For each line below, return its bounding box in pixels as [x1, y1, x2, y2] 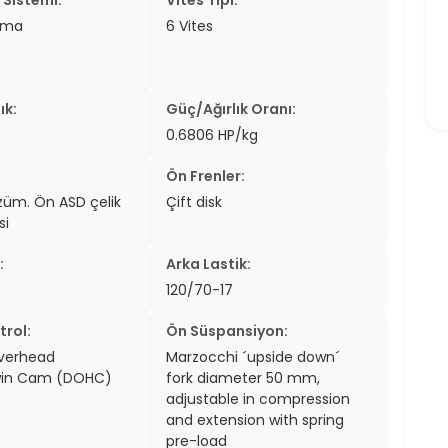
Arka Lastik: [166, 253, 252, 274]
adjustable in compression [166, 388, 351, 409]
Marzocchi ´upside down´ [166, 346, 341, 367]
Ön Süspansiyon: [166, 320, 289, 341]
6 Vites [166, 15, 214, 36]
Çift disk [166, 191, 223, 212]
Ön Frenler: [166, 165, 246, 186]
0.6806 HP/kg [166, 124, 259, 145]
